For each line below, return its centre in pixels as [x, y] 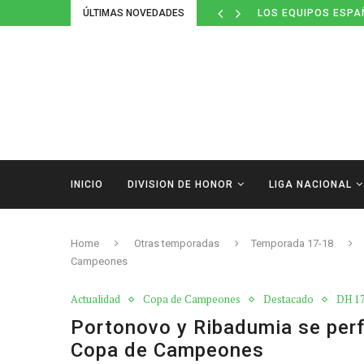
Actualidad [95, 299]
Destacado [288, 299]
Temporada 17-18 [292, 243]
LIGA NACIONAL [310, 184]
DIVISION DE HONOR [180, 184]
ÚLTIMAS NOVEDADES [134, 13]
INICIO [87, 184]
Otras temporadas [177, 243]
